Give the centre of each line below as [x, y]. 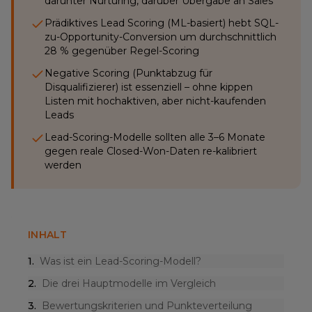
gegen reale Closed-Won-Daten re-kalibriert [151, 151]
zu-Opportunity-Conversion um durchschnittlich [161, 37]
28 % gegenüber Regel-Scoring [122, 51]
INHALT [48, 235]
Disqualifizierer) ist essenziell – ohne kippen [149, 87]
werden [63, 165]
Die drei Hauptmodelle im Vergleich [129, 283]
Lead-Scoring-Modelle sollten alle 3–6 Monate [155, 137]
